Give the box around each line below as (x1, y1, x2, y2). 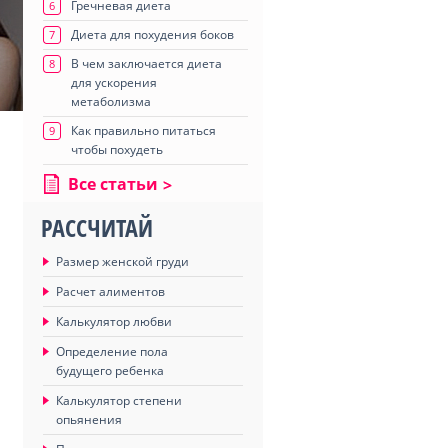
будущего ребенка (56, 362, 164, 379)
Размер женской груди (56, 253, 189, 270)
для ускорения (71, 74, 157, 91)
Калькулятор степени (56, 392, 182, 409)
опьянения (56, 411, 122, 428)
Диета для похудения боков (71, 26, 234, 43)
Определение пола (56, 343, 168, 360)
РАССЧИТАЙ (41, 211, 153, 244)
